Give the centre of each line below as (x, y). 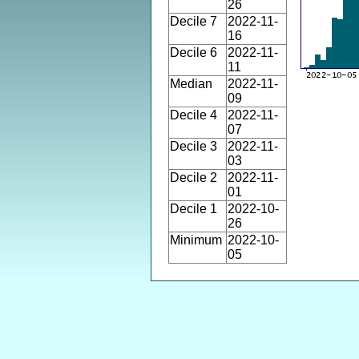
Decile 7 (194, 21)
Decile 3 (194, 146)
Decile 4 (194, 115)
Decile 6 (194, 52)
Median (191, 84)
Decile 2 (194, 177)
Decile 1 (194, 209)
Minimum (196, 240)
